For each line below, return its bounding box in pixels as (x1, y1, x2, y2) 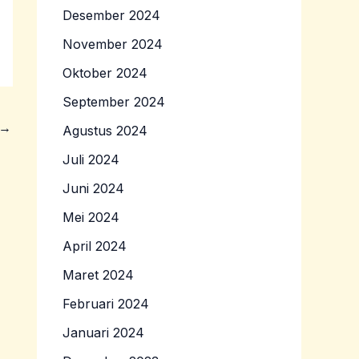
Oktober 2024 (63, 65, 147, 82)
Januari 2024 (63, 325, 144, 341)
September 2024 (63, 94, 165, 111)
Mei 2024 (63, 209, 119, 226)
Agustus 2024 (63, 123, 147, 139)
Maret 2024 (63, 267, 134, 284)
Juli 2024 (63, 151, 119, 168)
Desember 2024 (63, 7, 160, 24)
